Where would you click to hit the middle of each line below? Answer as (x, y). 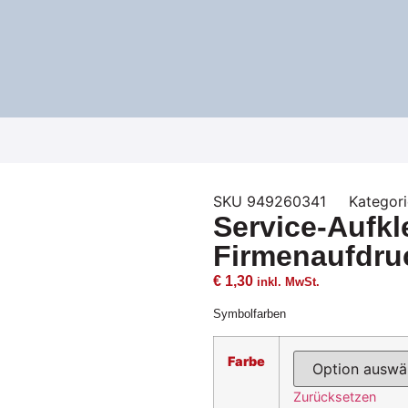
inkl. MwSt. (288, 281)
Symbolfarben (250, 314)
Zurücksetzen (335, 396)
